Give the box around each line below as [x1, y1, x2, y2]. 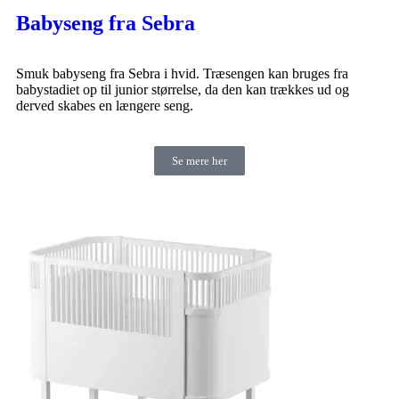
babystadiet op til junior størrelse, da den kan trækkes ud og [16, 81, 349, 97]
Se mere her [172, 153, 227, 167]
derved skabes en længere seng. [16, 97, 193, 113]
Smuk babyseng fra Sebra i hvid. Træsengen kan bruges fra [16, 65, 348, 81]
